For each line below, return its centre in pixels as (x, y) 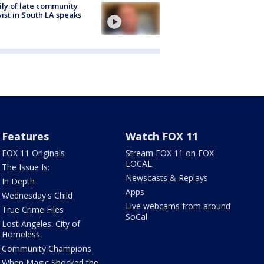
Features (25, 136)
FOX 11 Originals (33, 153)
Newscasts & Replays (167, 177)
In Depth (18, 181)
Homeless (21, 234)
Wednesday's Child (37, 195)
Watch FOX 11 (162, 136)
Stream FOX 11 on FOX (170, 153)
